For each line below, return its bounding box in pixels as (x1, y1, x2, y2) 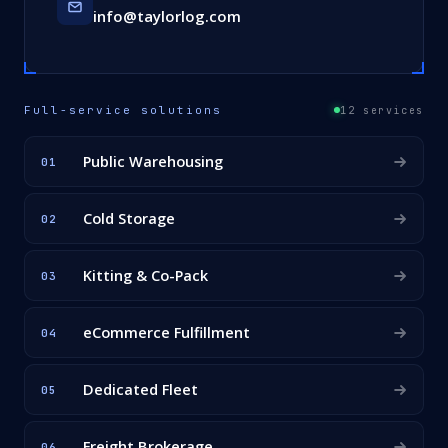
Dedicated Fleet (83, 380, 198, 400)
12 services (340, 103, 424, 117)
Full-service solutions (24, 103, 222, 118)
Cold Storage (83, 209, 175, 229)
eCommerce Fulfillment (83, 323, 250, 343)
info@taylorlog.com (93, 6, 241, 27)
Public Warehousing (83, 152, 223, 172)
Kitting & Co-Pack (83, 266, 208, 286)
